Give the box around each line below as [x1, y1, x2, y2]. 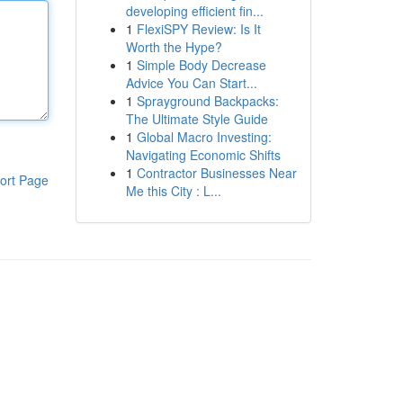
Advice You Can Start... [125, 74, 257, 92]
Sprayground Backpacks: [136, 92, 279, 110]
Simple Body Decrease [136, 56, 266, 74]
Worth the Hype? [125, 38, 222, 56]
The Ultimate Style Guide [125, 110, 268, 128]
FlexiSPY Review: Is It [136, 20, 261, 38]
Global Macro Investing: [136, 128, 272, 146]
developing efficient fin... [125, 2, 264, 20]
